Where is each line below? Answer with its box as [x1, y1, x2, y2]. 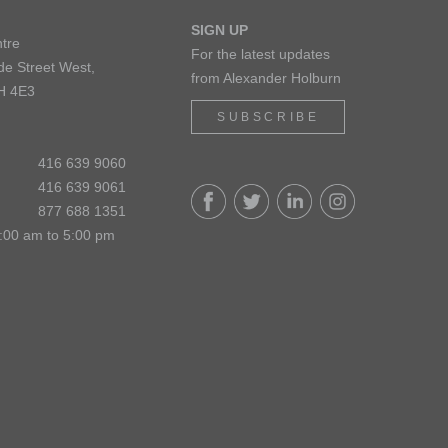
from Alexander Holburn [191, 70, 341, 86]
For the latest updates [191, 46, 330, 62]
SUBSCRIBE [217, 110, 320, 124]
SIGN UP [191, 22, 248, 38]
